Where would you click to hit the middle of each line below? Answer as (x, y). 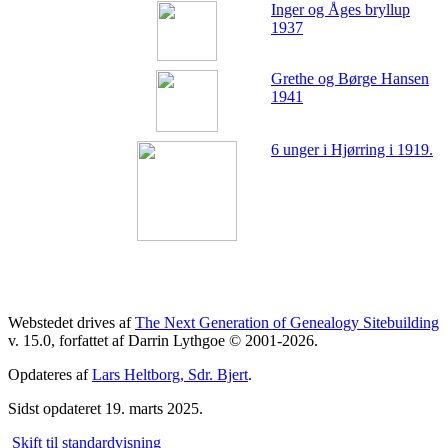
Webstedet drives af (71, 322)
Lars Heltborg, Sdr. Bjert (170, 374)
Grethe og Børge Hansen (350, 78)
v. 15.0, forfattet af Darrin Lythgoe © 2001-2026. (163, 340)
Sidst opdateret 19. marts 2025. (105, 408)
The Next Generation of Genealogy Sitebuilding (287, 322)
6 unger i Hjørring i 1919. (352, 149)
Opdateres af (50, 374)
